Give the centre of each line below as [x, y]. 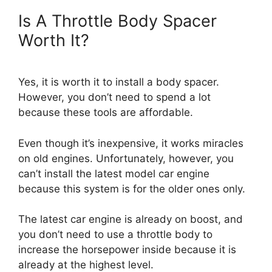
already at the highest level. [87, 265]
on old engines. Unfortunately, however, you [126, 158]
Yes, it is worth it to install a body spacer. [119, 82]
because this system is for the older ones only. [132, 189]
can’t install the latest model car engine [114, 173]
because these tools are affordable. [107, 112]
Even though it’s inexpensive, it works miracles [131, 143]
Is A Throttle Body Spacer [117, 21]
